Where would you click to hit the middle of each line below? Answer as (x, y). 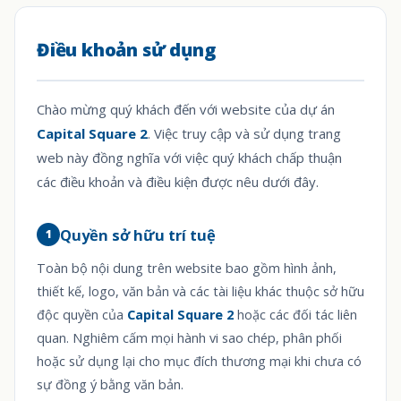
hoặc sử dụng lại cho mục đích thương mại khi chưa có (199, 361)
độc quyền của (82, 315)
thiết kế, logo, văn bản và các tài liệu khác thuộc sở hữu (200, 291)
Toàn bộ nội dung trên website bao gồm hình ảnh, (187, 268)
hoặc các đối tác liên (295, 315)
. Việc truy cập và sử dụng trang (244, 133)
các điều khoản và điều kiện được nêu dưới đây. (178, 182)
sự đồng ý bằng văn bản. (110, 384)
